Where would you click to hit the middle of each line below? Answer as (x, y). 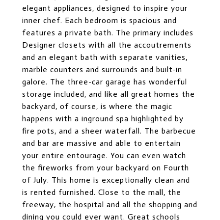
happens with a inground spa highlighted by (103, 119)
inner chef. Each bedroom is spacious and (99, 20)
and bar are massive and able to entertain (101, 143)
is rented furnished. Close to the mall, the (102, 192)
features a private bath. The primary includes (108, 33)
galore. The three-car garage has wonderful (105, 82)
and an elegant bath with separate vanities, (105, 57)
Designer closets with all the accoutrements (107, 45)
